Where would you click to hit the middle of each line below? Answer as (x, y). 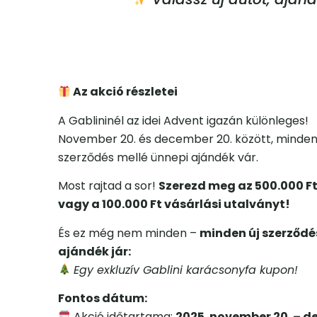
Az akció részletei (125, 92)
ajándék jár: (94, 251)
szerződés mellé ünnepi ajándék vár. (158, 157)
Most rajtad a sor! (108, 186)
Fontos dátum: (103, 299)
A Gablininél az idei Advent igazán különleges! (183, 120)
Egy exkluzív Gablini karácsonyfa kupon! (186, 270)
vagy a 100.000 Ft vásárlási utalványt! (174, 204)
